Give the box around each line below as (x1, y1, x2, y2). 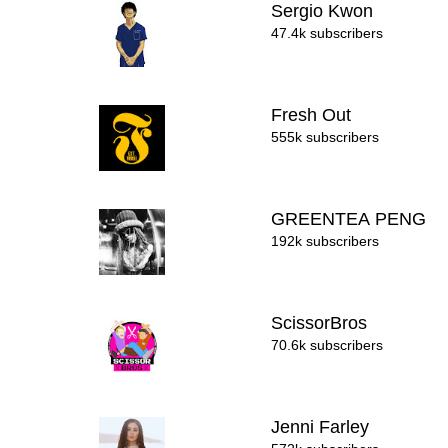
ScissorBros (271, 313, 373, 333)
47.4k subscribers (271, 25, 384, 41)
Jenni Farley (271, 417, 375, 437)
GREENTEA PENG (271, 209, 432, 229)
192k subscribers (271, 233, 380, 249)
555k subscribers (271, 129, 380, 145)
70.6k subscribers (271, 337, 384, 353)
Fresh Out (271, 105, 357, 125)
